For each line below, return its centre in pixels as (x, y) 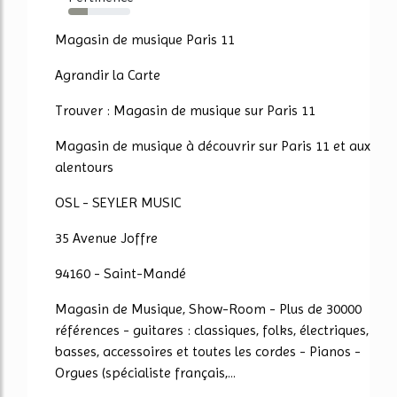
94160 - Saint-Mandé (121, 273)
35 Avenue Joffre (106, 237)
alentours (84, 167)
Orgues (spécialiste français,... (145, 372)
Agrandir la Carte (108, 74)
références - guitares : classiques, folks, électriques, (212, 330)
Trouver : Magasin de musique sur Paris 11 (185, 110)
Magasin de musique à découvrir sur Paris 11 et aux (213, 145)
